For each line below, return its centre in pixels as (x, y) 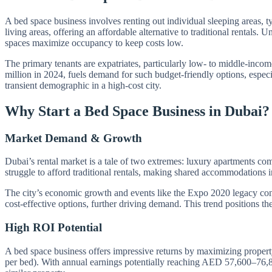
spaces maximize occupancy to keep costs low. (94, 42)
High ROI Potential (53, 227)
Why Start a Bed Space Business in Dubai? (137, 111)
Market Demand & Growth (73, 138)
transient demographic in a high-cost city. (83, 85)
